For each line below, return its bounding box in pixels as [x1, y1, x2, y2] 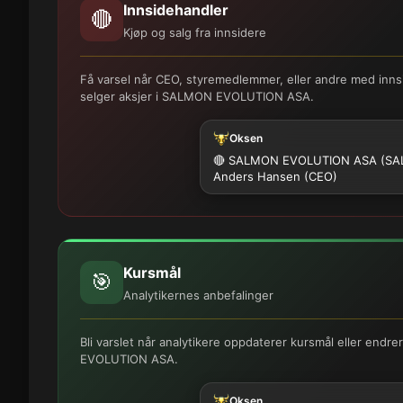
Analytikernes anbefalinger [123, 287, 273, 302]
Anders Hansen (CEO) [213, 169, 337, 184]
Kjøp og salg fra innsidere [123, 24, 266, 40]
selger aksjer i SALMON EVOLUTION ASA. [80, 89, 314, 103]
